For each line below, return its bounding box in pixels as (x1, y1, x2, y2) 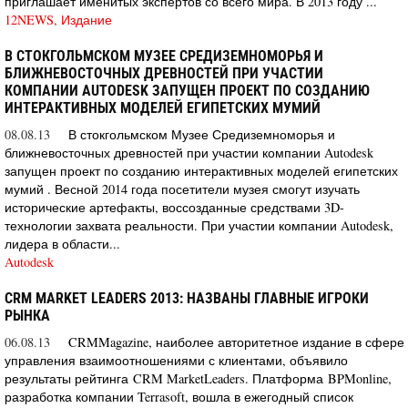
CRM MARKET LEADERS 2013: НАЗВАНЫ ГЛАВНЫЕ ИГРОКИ (5, 289, 369, 307)
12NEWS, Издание (5, 10, 112, 28)
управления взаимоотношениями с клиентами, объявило (5, 351, 348, 369)
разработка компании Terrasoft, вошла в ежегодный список (5, 387, 353, 405)
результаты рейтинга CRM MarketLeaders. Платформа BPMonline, (5, 369, 392, 387)
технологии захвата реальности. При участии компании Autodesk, (5, 216, 393, 234)
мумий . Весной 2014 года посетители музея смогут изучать (5, 179, 360, 198)
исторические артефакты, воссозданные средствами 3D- (5, 198, 344, 216)
